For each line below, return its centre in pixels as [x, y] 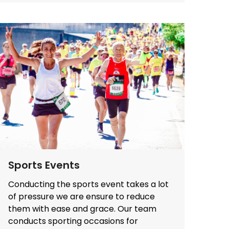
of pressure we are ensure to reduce [82, 196]
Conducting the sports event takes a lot [88, 184]
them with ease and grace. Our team [82, 209]
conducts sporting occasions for [73, 221]
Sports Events [44, 165]
